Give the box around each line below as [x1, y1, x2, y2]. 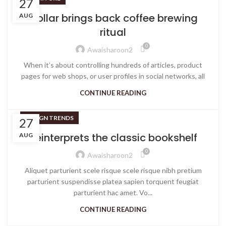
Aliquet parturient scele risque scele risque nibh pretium [24, 166, 202, 175]
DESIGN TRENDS [25, 114, 74, 122]
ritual [100, 25, 126, 39]
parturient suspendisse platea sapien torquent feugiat [27, 177, 199, 186]
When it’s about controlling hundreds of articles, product [24, 61, 202, 69]
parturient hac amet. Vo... [74, 188, 152, 197]
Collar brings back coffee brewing [28, 11, 198, 25]
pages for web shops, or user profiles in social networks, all [21, 72, 205, 80]
